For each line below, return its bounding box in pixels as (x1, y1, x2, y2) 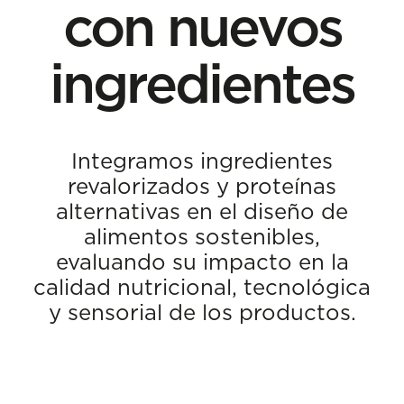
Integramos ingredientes (71, 147, 333, 174)
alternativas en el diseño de (56, 197, 348, 225)
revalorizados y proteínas (68, 172, 336, 199)
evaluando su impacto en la (55, 248, 349, 275)
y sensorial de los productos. (48, 298, 356, 326)
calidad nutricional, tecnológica (33, 273, 371, 300)
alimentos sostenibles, (84, 223, 320, 250)
